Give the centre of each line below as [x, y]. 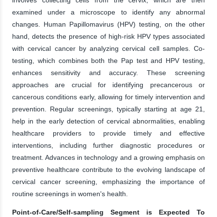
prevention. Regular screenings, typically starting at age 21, [108, 109]
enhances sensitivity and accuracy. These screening [108, 72]
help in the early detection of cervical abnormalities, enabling [108, 121]
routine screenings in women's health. [70, 194]
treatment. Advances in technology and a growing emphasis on [108, 157]
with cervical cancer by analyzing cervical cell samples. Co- [108, 48]
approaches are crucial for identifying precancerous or [108, 85]
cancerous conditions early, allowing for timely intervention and [108, 97]
